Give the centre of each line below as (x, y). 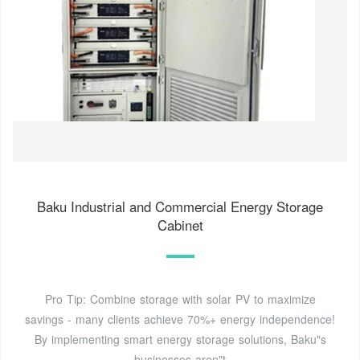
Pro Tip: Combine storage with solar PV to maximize (180, 299)
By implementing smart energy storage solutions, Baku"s (180, 340)
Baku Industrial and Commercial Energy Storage (180, 207)
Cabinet (180, 225)
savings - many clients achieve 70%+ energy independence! (180, 319)
